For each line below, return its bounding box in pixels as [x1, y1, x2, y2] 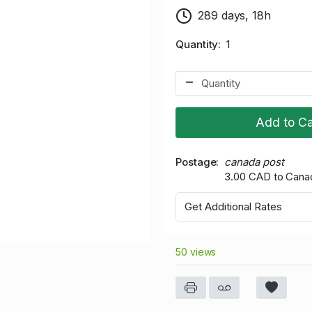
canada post [224, 155, 284, 169]
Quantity [175, 37, 219, 51]
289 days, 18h [198, 8, 271, 22]
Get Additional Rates [185, 200, 282, 214]
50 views [175, 245, 217, 258]
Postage [175, 155, 217, 169]
